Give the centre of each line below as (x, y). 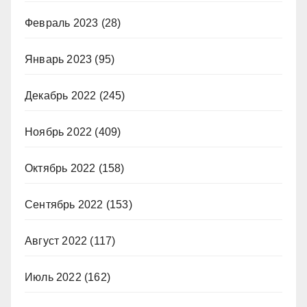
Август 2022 (56, 241)
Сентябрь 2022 (64, 205)
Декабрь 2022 (61, 96)
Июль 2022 (53, 278)
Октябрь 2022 (60, 169)
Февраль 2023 (62, 23)
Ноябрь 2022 (59, 132)
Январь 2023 (59, 60)
